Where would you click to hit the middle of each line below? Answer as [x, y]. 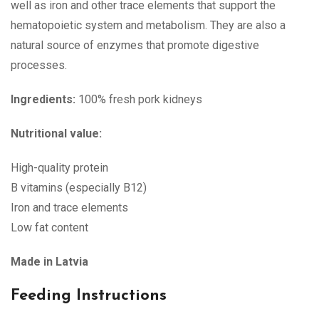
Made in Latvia [49, 261]
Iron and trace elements [69, 207]
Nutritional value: [56, 133]
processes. [39, 65]
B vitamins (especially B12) [79, 187]
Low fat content [49, 227]
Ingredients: [43, 99]
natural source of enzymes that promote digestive [135, 45]
